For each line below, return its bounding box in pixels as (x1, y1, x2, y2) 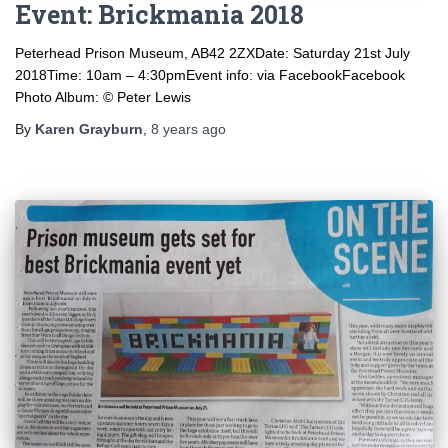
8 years (151, 121, 198, 138)
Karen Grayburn (35, 121, 143, 138)
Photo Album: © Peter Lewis (15, 89, 191, 106)
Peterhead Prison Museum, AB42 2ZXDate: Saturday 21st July (15, 45, 410, 62)
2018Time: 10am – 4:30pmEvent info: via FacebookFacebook (15, 67, 405, 84)
